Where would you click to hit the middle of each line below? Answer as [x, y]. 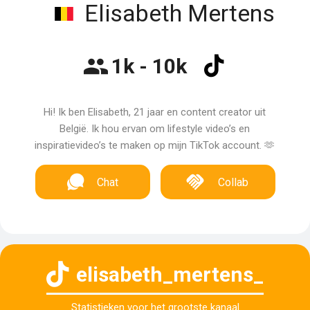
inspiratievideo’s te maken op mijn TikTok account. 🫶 [155, 145]
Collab [234, 182]
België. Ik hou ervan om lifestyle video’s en [155, 129]
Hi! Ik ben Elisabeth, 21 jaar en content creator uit [155, 112]
